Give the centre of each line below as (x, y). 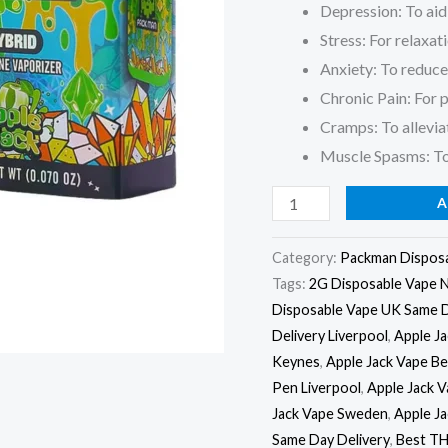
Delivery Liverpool (330, 335)
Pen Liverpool (316, 387)
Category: (306, 257)
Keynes (296, 361)
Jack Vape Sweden (330, 413)
